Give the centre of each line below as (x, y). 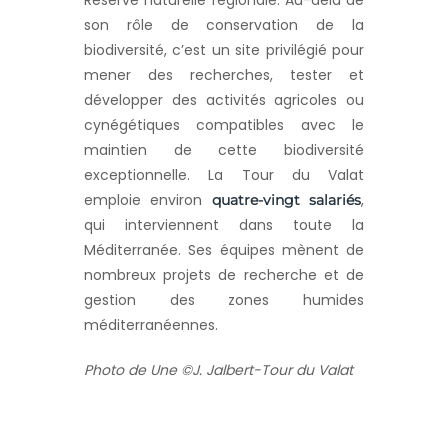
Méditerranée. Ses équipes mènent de (224, 250)
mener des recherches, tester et (224, 75)
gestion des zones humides (224, 300)
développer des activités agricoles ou (224, 100)
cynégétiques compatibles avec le (224, 125)
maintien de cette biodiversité (224, 150)
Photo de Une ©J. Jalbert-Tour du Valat (218, 370)
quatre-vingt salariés (286, 200)
